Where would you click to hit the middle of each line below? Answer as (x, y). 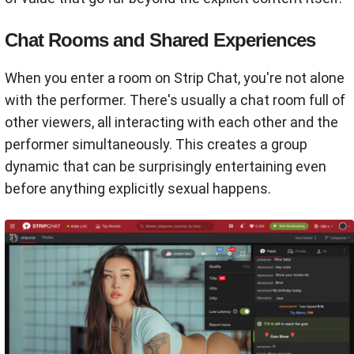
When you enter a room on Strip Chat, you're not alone (175, 77)
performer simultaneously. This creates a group (156, 144)
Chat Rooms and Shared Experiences (160, 40)
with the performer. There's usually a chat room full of (175, 100)
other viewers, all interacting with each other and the (171, 122)
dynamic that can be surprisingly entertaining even (166, 166)
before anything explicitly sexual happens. (138, 188)
